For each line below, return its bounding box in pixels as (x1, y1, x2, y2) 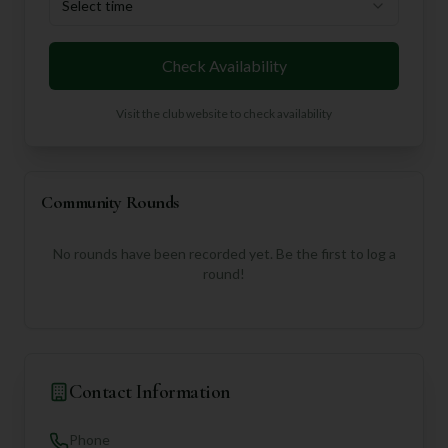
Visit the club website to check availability (116, 106, 332, 121)
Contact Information (69, 380, 231, 404)
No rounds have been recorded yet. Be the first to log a (52, 245, 396, 262)
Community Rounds (41, 191, 179, 213)
